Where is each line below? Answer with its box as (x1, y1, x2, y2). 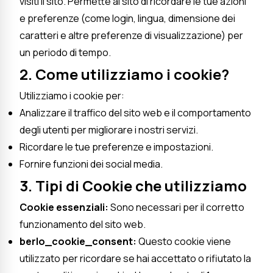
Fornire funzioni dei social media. (19, 157, 163, 171)
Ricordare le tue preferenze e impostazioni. (19, 140, 213, 154)
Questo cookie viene (136, 234, 231, 248)
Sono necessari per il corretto (108, 200, 244, 214)
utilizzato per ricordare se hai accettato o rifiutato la (19, 251, 251, 265)
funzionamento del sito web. (19, 217, 146, 231)
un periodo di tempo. (19, 45, 111, 59)
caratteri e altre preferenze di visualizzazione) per (19, 28, 243, 42)
